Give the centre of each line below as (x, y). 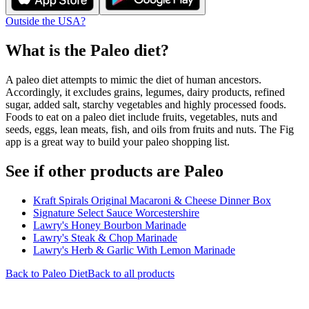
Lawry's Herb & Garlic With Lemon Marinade (134, 250)
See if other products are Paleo (114, 171)
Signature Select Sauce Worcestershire (116, 212)
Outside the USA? (46, 21)
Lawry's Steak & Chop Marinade (105, 237)
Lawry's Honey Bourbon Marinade (110, 225)
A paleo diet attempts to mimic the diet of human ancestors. (133, 79)
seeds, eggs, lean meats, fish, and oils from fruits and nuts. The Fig (150, 129)
